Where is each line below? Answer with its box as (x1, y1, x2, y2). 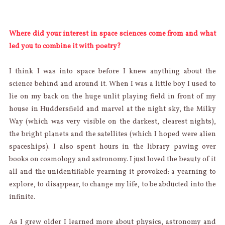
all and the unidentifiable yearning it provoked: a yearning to (9, 167, 216, 177)
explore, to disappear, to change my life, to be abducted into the (9, 179, 216, 189)
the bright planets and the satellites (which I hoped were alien (9, 129, 216, 139)
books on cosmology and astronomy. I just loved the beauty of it (9, 154, 216, 164)
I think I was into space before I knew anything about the (9, 66, 216, 76)
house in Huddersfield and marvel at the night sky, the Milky (9, 104, 216, 114)
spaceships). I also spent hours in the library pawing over (9, 142, 216, 152)
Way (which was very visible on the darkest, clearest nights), (9, 117, 216, 127)
